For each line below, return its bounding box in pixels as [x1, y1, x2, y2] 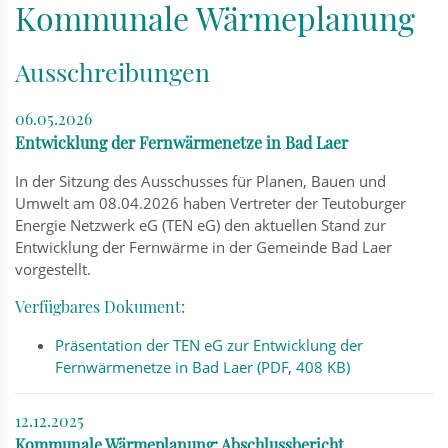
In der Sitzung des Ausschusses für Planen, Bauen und [15, 170, 386, 191]
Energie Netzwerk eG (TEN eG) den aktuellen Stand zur [15, 214, 386, 235]
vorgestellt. [15, 258, 91, 279]
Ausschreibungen [15, 54, 210, 88]
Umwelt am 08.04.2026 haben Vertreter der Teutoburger [15, 192, 406, 213]
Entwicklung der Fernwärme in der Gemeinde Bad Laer [15, 236, 392, 257]
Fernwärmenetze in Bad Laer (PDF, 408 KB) [55, 356, 350, 377]
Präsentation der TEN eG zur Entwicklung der [55, 334, 363, 355]
